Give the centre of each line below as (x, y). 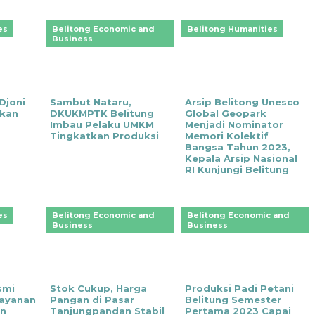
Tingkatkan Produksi (104, 136)
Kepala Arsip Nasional (241, 159)
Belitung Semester (233, 300)
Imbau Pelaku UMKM (102, 125)
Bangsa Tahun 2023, (237, 147)
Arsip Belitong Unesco (242, 102)
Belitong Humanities (232, 29)
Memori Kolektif (226, 136)
